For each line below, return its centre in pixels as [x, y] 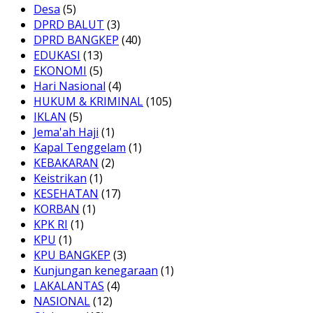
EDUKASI [57, 55]
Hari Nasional [70, 86]
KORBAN [57, 209]
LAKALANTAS [69, 285]
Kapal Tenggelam [80, 147]
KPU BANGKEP [72, 255]
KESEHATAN [66, 193]
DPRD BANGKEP [76, 39]
